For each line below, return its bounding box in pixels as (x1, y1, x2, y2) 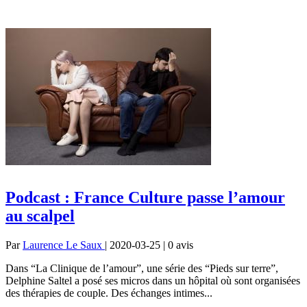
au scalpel (5, 206, 75, 225)
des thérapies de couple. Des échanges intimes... (5, 286, 212, 299)
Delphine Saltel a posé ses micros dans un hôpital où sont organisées (5, 274, 300, 286)
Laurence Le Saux (23, 238, 105, 251)
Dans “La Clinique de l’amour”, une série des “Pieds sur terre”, (5, 262, 278, 274)
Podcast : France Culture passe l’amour (5, 188, 285, 206)
